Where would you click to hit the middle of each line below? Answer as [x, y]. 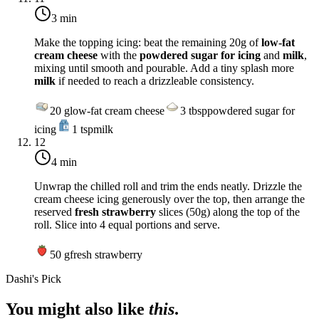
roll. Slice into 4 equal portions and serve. [127, 225]
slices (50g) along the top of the [228, 212]
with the [119, 56]
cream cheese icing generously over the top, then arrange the [169, 199]
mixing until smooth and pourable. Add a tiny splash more [164, 68]
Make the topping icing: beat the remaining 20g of [148, 43]
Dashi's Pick [33, 279]
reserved [54, 212]
